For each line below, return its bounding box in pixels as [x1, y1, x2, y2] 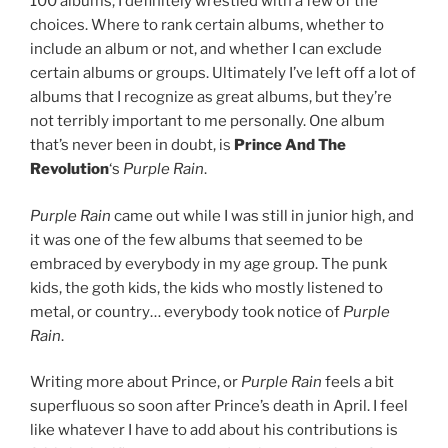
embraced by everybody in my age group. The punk [30, 254, 387, 273]
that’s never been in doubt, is [30, 136, 234, 155]
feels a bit [322, 373, 394, 392]
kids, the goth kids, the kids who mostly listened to [30, 278, 383, 297]
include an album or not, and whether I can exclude [30, 40, 382, 59]
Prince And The [234, 136, 346, 155]
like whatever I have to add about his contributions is [30, 421, 398, 440]
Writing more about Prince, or [30, 373, 241, 392]
